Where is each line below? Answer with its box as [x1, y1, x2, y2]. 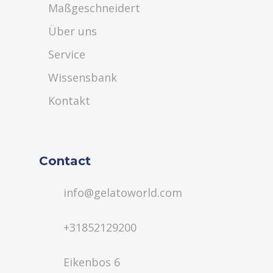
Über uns [48, 23, 97, 38]
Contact [39, 153, 91, 168]
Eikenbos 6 [63, 254, 120, 269]
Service [48, 46, 85, 62]
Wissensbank [48, 69, 117, 85]
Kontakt [48, 93, 90, 108]
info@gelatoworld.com [63, 185, 182, 200]
